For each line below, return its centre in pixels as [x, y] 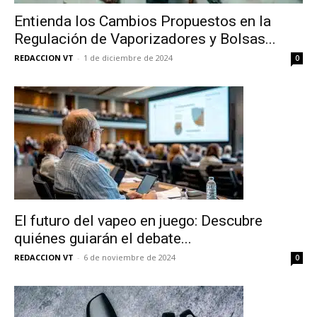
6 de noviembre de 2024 [129, 257]
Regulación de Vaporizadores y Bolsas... [145, 39]
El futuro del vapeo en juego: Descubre [138, 220]
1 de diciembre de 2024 [128, 57]
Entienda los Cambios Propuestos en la [143, 21]
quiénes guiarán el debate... [103, 238]
